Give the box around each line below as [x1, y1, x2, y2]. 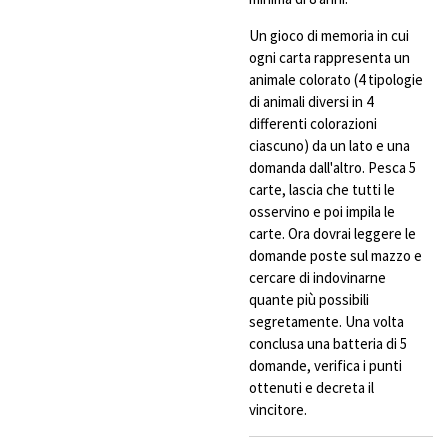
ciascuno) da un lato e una [249, 135, 410, 155]
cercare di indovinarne [249, 267, 386, 287]
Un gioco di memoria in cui [249, 25, 409, 45]
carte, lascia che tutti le [249, 179, 395, 199]
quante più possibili [249, 289, 369, 309]
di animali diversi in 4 [249, 91, 373, 111]
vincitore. [249, 399, 307, 419]
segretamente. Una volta [249, 311, 404, 331]
